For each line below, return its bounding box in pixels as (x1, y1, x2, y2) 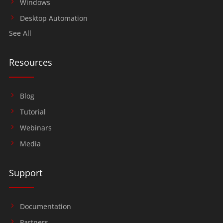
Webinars (19, 123, 52, 133)
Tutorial (19, 107, 46, 117)
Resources (8, 56, 52, 69)
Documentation (19, 202, 71, 212)
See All (8, 28, 31, 38)
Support (8, 166, 42, 179)
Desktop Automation (19, 13, 88, 23)
